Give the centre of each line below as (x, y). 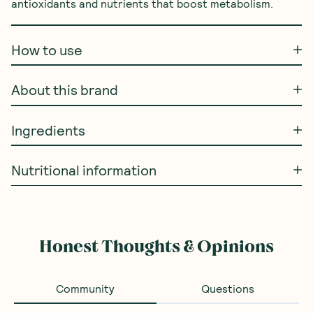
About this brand (65, 89)
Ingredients (48, 130)
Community (85, 288)
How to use (47, 49)
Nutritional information (84, 170)
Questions (228, 288)
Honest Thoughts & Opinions (156, 247)
